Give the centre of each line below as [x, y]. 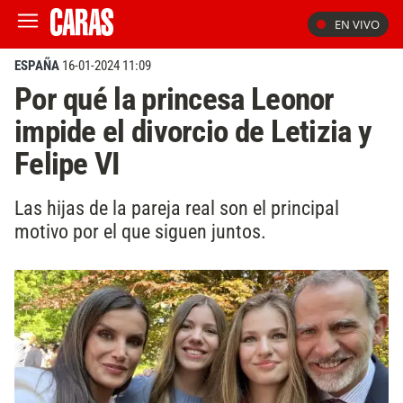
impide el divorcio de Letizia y [193, 131]
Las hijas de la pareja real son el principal [177, 207]
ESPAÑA [37, 66]
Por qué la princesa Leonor [175, 99]
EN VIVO [357, 24]
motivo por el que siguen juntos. [140, 231]
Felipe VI [67, 164]
